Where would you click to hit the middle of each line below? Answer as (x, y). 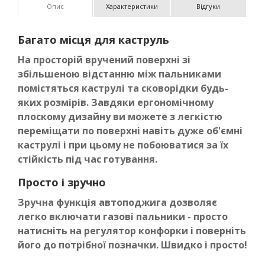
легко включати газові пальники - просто (123, 216)
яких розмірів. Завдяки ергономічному (116, 102)
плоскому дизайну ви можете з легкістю (120, 117)
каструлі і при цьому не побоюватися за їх (123, 145)
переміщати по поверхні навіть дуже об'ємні (130, 131)
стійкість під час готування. (88, 159)
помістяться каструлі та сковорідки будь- (123, 88)
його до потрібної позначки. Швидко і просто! (132, 245)
